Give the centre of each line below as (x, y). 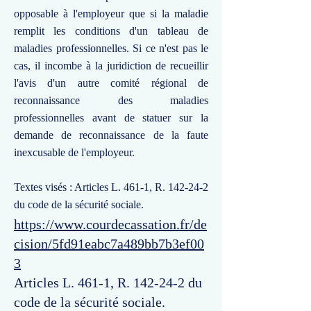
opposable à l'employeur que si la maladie (111, 14)
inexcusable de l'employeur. (74, 152)
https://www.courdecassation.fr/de (110, 224)
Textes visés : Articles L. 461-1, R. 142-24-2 (111, 187)
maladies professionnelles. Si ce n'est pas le (111, 48)
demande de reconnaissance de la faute (111, 135)
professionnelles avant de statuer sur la (111, 118)
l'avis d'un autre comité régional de (111, 83)
